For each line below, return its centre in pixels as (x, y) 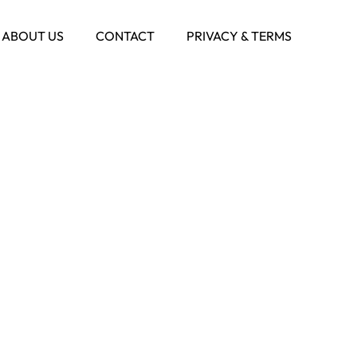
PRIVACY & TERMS (239, 36)
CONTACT (125, 36)
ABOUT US (33, 36)
